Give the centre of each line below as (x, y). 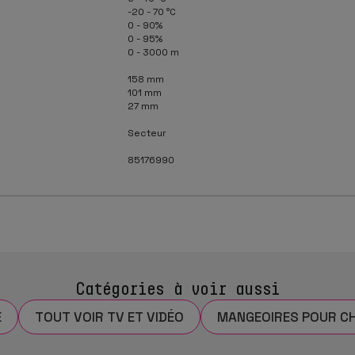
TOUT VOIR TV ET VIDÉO (109, 317)
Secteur (147, 133)
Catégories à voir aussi (177, 288)
